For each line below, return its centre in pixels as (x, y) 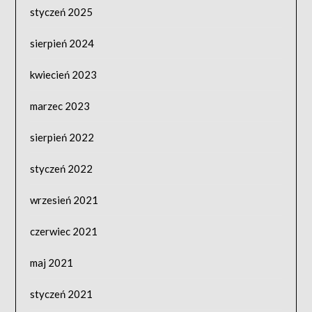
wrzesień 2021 (64, 200)
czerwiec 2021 (64, 231)
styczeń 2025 (62, 11)
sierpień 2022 (62, 137)
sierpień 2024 (62, 43)
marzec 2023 (60, 106)
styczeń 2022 (62, 168)
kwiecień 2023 (64, 74)
